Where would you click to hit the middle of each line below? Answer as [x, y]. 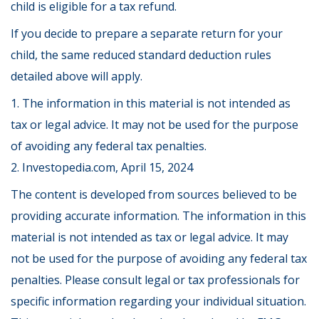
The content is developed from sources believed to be [154, 194]
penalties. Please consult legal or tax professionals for [155, 280]
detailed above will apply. [77, 76]
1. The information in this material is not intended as [151, 103]
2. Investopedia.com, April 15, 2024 [102, 167]
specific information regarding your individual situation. [158, 301]
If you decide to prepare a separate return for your [147, 33]
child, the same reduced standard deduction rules [141, 55]
